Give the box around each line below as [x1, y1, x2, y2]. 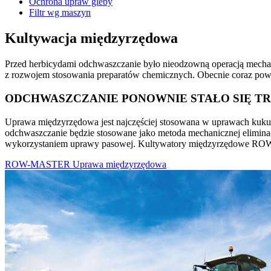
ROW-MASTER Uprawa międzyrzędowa [5, 158, 166, 169]
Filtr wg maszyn [29, 7, 91, 18]
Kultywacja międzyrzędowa [5, 30, 178, 47]
